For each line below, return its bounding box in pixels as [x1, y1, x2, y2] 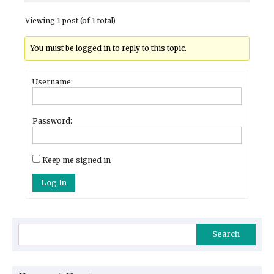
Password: [32, 116, 72, 125]
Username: [32, 77, 73, 86]
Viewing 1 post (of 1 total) [25, 16, 116, 25]
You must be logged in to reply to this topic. [31, 43, 187, 53]
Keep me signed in [42, 155, 111, 165]
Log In [40, 177, 67, 188]
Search [212, 229, 240, 239]
